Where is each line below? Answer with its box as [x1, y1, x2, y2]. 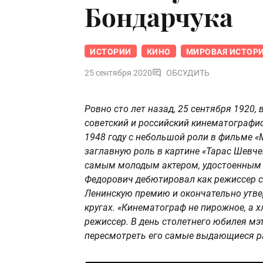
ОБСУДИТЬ [166, 68, 210, 78]
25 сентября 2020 [85, 68, 152, 78]
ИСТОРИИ [90, 47, 131, 57]
